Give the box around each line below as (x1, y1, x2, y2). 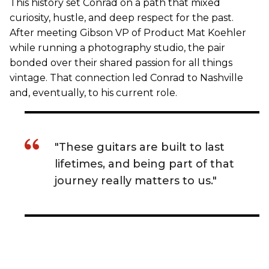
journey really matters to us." (55, 174, 217, 187)
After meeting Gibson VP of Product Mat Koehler (10, 27, 246, 38)
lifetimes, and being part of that (55, 157, 234, 171)
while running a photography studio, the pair (10, 42, 225, 53)
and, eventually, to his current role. (10, 87, 177, 98)
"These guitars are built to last (55, 141, 225, 154)
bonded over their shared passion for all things (10, 57, 232, 68)
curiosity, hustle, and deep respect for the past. (10, 12, 234, 23)
